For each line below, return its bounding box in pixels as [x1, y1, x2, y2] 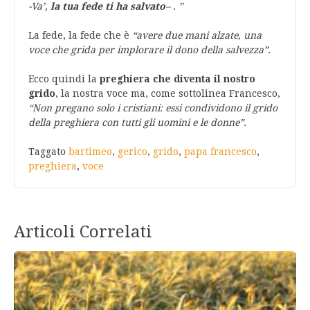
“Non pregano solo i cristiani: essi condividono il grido [28, 102, 277, 113]
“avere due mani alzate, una [132, 30, 262, 41]
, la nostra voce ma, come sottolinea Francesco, [55, 88, 280, 99]
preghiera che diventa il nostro [100, 73, 255, 84]
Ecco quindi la [28, 73, 100, 84]
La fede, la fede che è [28, 30, 132, 41]
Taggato [28, 146, 69, 157]
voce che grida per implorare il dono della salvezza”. [28, 44, 271, 55]
